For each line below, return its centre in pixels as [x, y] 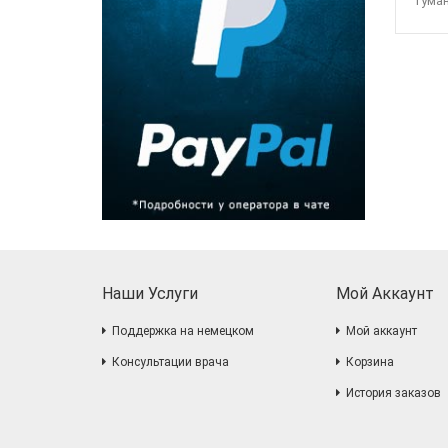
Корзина [370, 361]
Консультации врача [170, 361]
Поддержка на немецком [183, 330]
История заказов [393, 392]
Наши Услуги [150, 293]
